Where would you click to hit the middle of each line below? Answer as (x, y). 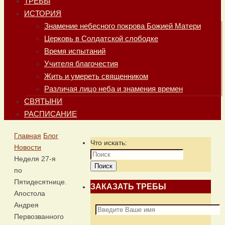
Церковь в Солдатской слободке (101, 38)
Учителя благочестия (81, 64)
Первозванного (39, 216)
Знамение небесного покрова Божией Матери (123, 26)
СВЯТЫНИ (43, 101)
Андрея (26, 205)
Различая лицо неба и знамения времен (114, 89)
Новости (28, 147)
